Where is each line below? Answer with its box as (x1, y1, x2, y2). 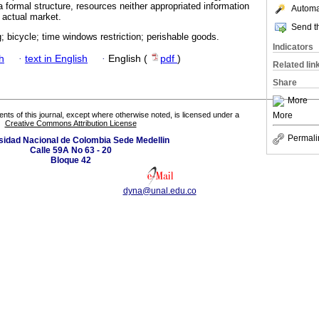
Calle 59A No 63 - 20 (29, 145, 112, 156)
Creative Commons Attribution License (4, 119, 137, 128)
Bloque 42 (50, 155, 91, 166)
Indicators (273, 42, 313, 52)
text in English (25, 53, 88, 64)
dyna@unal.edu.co (122, 186, 197, 197)
